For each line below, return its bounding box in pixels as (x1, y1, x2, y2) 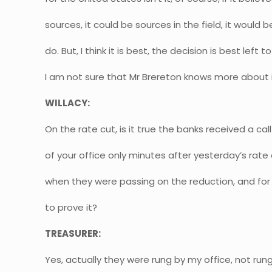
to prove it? (45, 201, 98, 214)
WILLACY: (45, 97, 90, 109)
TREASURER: (45, 227, 101, 240)
